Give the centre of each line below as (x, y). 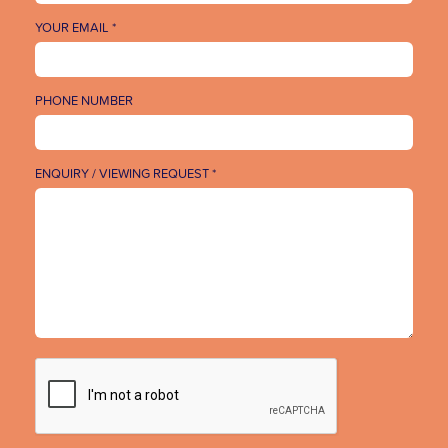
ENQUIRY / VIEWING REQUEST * (125, 174)
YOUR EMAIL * (75, 28)
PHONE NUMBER (84, 101)
